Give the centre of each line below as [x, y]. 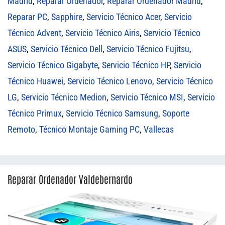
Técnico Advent [34, 33]
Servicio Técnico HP [136, 65]
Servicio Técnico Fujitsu [148, 49]
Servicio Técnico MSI [147, 97]
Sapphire [67, 17]
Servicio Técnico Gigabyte [53, 65]
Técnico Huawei [35, 81]
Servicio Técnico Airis [102, 33]
